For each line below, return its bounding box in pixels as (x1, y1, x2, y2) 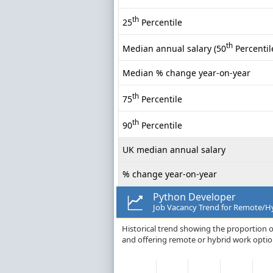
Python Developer (153, 190, 236, 204)
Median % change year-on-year (122, 67, 250, 79)
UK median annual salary (122, 144, 225, 156)
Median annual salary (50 (122, 42, 226, 54)
